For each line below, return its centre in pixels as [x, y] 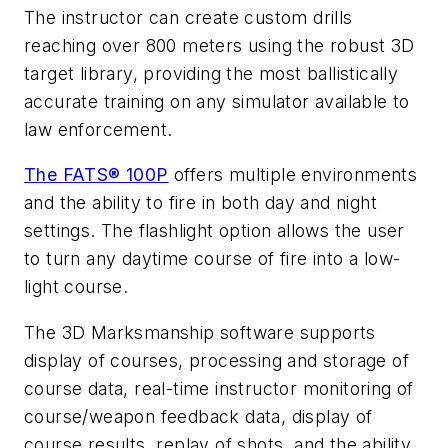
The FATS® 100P [96, 175]
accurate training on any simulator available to [217, 101]
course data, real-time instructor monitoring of [219, 388]
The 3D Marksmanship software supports [200, 332]
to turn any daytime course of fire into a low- [212, 259]
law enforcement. [98, 129]
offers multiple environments [293, 175]
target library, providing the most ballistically [211, 73]
